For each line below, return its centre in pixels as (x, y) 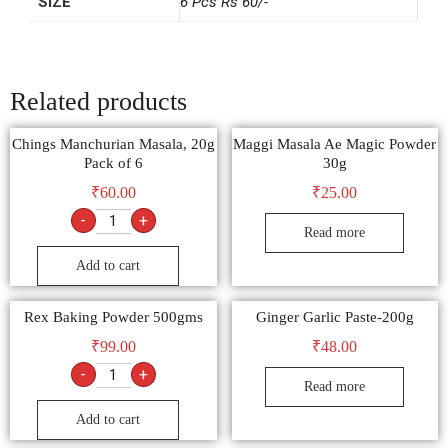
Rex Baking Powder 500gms (113, 317)
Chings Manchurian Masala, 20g (113, 144)
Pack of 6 (113, 163)
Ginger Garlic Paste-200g (334, 317)
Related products (98, 101)
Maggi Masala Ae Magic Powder (335, 144)
